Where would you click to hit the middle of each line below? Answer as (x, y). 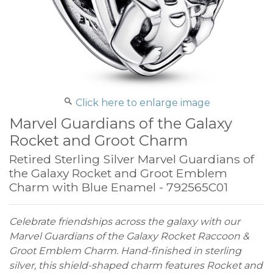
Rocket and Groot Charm (99, 141)
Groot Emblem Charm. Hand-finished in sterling (125, 251)
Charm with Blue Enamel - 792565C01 (119, 187)
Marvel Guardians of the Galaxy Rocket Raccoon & (129, 236)
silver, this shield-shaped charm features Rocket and (136, 266)
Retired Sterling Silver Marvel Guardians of (132, 159)
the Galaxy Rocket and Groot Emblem (118, 173)
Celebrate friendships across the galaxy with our (125, 222)
